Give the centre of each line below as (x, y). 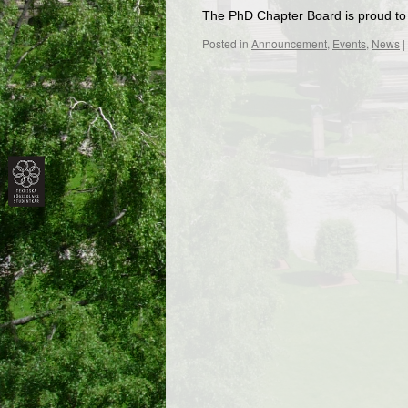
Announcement (289, 43)
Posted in (225, 43)
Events (349, 43)
